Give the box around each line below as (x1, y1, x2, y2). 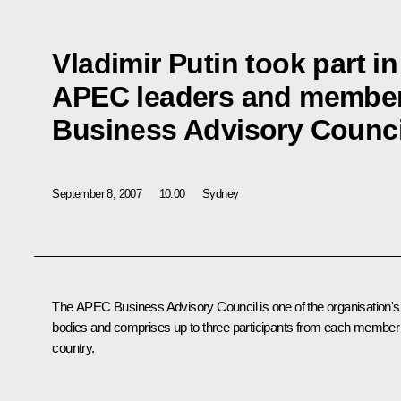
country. (52, 340, 95, 356)
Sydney (202, 186, 239, 200)
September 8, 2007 (52, 186, 142, 200)
